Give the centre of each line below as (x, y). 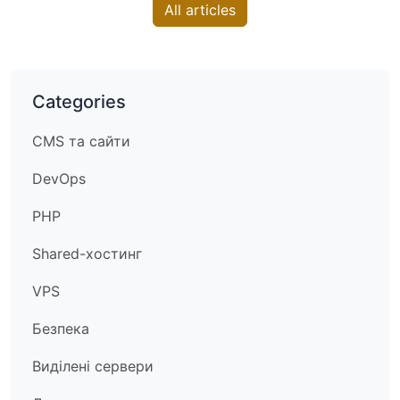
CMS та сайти (81, 141)
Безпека (61, 329)
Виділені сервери (93, 366)
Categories (79, 102)
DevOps (59, 179)
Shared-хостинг (87, 254)
